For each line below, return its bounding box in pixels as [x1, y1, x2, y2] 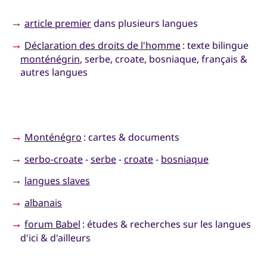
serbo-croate [24, 152, 83, 166]
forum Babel [24, 218, 80, 231]
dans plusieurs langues [91, 17, 198, 30]
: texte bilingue [180, 38, 249, 52]
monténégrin [20, 52, 80, 66]
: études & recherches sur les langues [80, 218, 251, 231]
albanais [24, 195, 62, 209]
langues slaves [24, 174, 90, 188]
